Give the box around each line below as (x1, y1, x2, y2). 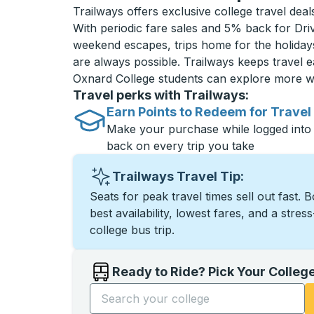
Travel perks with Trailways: (73, 88, 249, 102)
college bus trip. (90, 223, 175, 237)
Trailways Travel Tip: (112, 169, 244, 184)
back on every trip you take (107, 139, 254, 153)
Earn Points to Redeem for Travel (107, 104, 311, 119)
